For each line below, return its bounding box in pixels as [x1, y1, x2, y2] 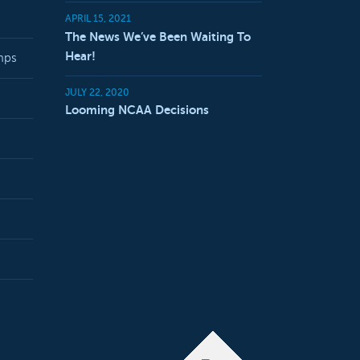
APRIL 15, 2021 [65, 13, 131, 25]
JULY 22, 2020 [65, 86, 129, 98]
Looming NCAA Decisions [65, 103, 209, 117]
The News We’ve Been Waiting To [65, 29, 251, 43]
